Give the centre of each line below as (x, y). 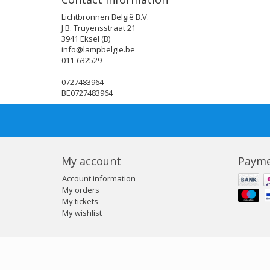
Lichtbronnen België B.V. (105, 17)
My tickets (80, 201)
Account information (99, 178)
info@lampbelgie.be (98, 49)
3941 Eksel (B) (86, 38)
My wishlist (82, 212)
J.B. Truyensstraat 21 (99, 27)
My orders (81, 190)
